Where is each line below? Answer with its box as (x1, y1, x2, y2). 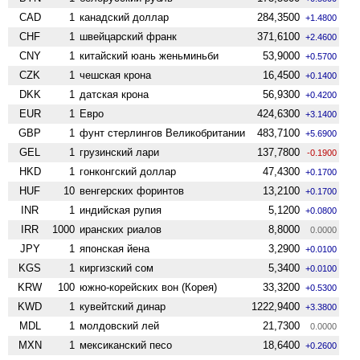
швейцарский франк (80, 30, 178, 43)
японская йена (80, 242, 150, 255)
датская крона (80, 88, 149, 100)
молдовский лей (80, 319, 160, 332)
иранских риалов (80, 223, 162, 235)
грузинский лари (80, 145, 160, 158)
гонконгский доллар (80, 165, 177, 178)
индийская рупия (80, 203, 162, 216)
